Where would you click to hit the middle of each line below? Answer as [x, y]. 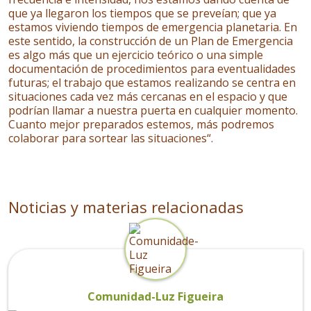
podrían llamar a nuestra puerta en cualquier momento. [153, 110]
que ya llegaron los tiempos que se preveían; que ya [142, 13]
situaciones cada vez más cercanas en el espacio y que [148, 96]
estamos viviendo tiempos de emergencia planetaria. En [153, 27]
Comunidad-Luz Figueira [155, 296]
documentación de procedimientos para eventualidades [152, 69]
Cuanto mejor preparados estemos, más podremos [141, 124]
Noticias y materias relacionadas [126, 207]
